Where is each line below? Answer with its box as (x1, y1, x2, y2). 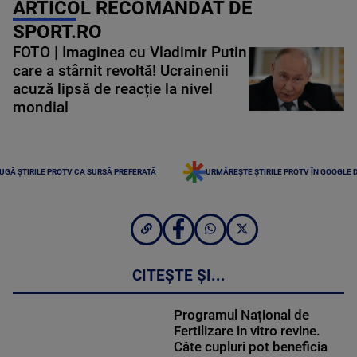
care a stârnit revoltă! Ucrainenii (13, 61, 229, 80)
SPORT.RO (13, 20, 102, 43)
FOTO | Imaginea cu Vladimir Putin (13, 43, 247, 61)
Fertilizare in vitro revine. (173, 323, 320, 339)
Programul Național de (173, 307, 309, 324)
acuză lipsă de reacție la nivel (13, 80, 213, 98)
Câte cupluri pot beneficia (173, 339, 328, 355)
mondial (13, 98, 69, 116)
